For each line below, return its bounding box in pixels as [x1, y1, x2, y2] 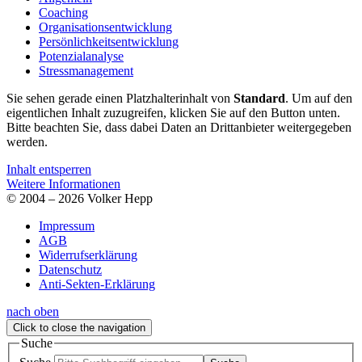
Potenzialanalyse [39, 48, 124, 63]
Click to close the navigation [13, 321, 145, 334]
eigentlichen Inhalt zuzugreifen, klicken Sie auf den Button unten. [6, 105, 340, 120]
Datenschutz [39, 262, 102, 276]
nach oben [6, 304, 59, 318]
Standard [234, 90, 285, 105]
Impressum [39, 218, 95, 233]
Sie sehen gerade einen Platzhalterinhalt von [6, 90, 234, 105]
